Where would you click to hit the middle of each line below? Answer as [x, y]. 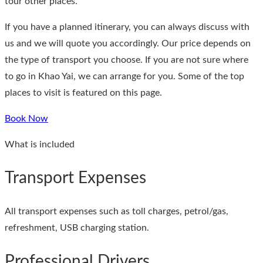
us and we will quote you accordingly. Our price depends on [128, 43]
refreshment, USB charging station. [77, 227]
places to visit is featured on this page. [83, 92]
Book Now [26, 118]
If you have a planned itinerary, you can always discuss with [127, 27]
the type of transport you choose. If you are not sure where [127, 60]
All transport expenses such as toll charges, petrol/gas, [117, 211]
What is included [40, 144]
